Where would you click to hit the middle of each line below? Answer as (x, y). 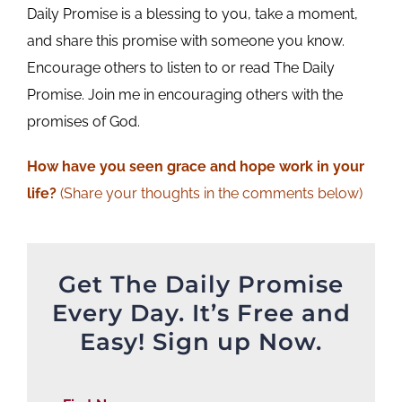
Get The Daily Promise (201, 284)
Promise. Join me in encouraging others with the (184, 94)
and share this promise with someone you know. (185, 40)
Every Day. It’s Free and (201, 313)
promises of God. (83, 121)
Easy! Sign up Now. (201, 341)
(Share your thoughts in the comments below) (211, 193)
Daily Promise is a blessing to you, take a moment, (192, 13)
